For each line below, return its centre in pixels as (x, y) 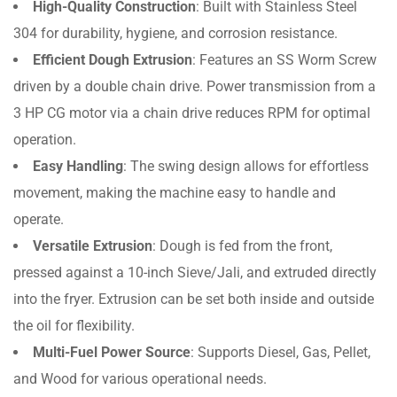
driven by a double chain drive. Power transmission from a (195, 87)
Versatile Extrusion (93, 246)
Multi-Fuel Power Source (112, 353)
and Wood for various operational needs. (140, 379)
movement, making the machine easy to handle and (175, 193)
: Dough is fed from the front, (242, 246)
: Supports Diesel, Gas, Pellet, (280, 353)
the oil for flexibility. (74, 326)
